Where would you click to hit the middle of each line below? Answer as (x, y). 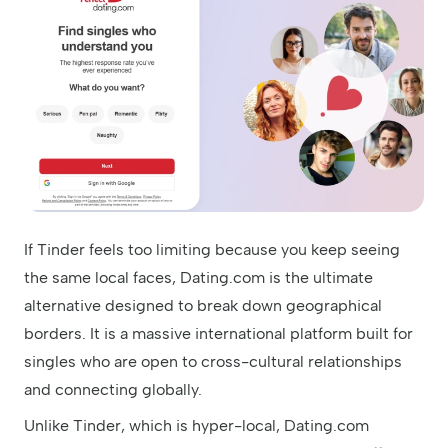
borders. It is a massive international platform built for (218, 333)
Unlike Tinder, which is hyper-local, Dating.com (196, 425)
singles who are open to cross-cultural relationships (213, 361)
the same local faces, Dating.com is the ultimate (198, 277)
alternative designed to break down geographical (203, 305)
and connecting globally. (113, 389)
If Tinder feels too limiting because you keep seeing (212, 249)
